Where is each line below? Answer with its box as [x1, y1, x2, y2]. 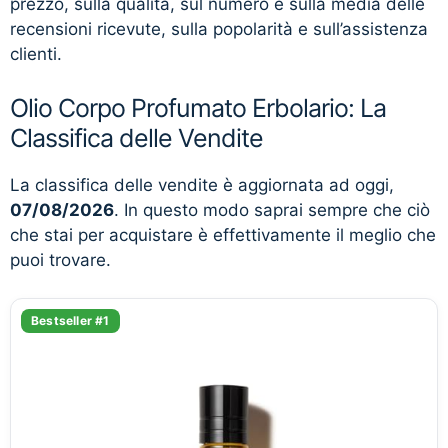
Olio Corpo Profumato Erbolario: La [10, 92, 386, 123]
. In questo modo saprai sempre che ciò [114, 199, 430, 220]
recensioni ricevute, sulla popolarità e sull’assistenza [10, 19, 428, 39]
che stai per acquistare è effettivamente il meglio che [10, 224, 436, 245]
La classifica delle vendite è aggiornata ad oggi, [10, 174, 394, 195]
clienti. [10, 44, 62, 64]
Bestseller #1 [31, 313, 110, 328]
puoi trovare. [10, 249, 111, 270]
